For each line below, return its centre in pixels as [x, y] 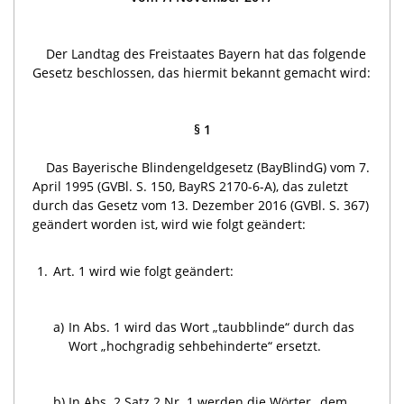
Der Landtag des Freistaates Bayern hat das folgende [206, 53]
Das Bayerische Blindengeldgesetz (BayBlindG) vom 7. [208, 167]
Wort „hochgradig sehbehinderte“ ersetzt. [195, 345]
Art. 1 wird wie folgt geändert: [144, 271]
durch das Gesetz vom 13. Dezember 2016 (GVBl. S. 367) [201, 205]
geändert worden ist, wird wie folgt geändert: [169, 224]
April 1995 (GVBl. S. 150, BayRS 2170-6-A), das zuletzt [190, 186]
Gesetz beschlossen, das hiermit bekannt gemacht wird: [202, 72]
